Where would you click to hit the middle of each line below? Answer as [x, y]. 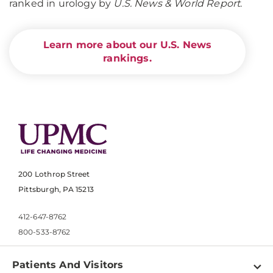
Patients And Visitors [68, 265]
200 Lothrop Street [54, 174]
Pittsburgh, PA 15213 [56, 190]
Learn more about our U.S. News [127, 45]
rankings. [127, 58]
